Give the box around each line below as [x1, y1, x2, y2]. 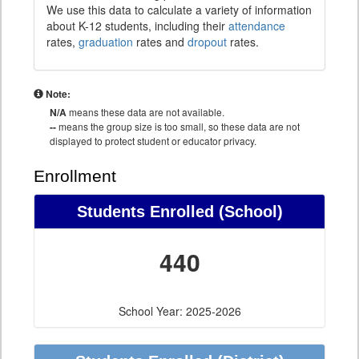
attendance [228, 18, 285, 34]
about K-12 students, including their [46, 18, 228, 34]
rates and [133, 34, 188, 50]
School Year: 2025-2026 [118, 303, 241, 320]
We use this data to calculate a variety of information [46, 2, 312, 18]
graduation [79, 34, 133, 50]
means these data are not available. [67, 105, 224, 119]
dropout [188, 34, 227, 50]
